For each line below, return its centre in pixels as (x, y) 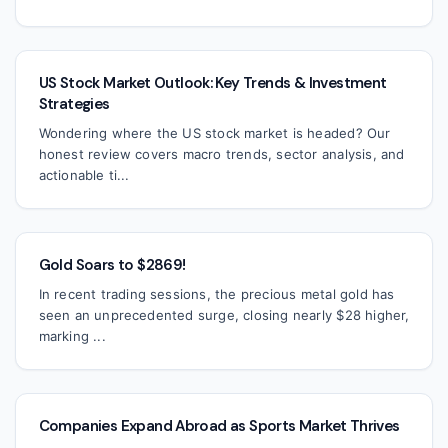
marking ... (72, 335)
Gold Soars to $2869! (112, 265)
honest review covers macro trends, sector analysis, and (221, 153)
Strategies (74, 104)
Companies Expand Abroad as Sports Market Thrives (219, 426)
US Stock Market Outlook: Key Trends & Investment (212, 83)
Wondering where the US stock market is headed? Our (214, 132)
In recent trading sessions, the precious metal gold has (216, 293)
